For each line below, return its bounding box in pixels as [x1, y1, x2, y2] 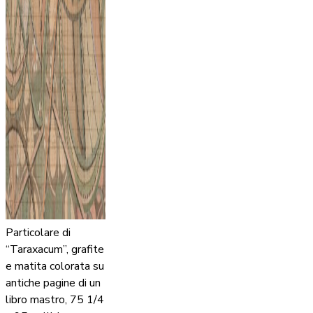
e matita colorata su [6, 259, 104, 275]
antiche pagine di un [6, 275, 101, 291]
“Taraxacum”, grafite [6, 242, 104, 258]
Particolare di [6, 225, 71, 241]
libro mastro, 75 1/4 [6, 292, 104, 308]
